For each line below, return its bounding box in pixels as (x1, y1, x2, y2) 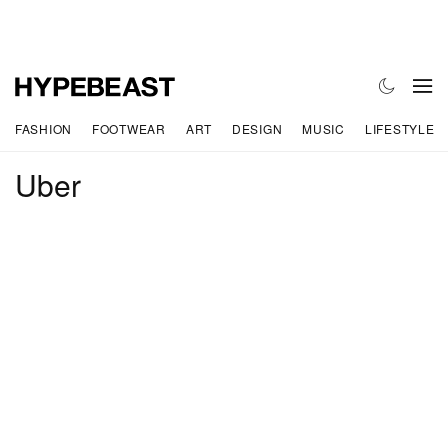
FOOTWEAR (92, 119, 166, 137)
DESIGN (231, 119, 283, 137)
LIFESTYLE (364, 119, 435, 137)
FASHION (15, 119, 73, 137)
